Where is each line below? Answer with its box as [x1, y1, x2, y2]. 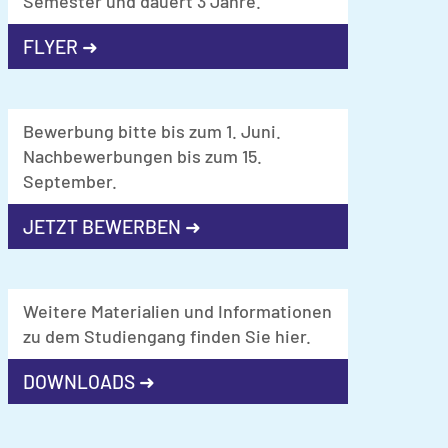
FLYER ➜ [23, 34, 98, 58]
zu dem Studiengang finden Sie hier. [23, 324, 311, 347]
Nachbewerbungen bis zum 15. [23, 144, 262, 167]
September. [23, 169, 117, 192]
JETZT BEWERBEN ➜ [23, 214, 201, 238]
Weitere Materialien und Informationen [23, 299, 332, 322]
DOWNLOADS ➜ [23, 369, 155, 393]
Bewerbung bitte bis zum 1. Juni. [23, 119, 281, 142]
